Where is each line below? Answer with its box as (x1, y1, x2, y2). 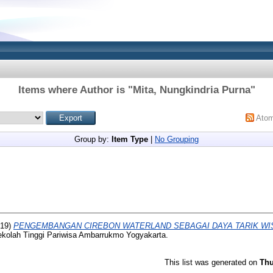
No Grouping (155, 135, 199, 144)
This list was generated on (165, 257, 260, 267)
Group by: (74, 135, 112, 144)
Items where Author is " (18, 84, 133, 96)
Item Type (112, 135, 148, 144)
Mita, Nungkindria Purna (132, 84, 250, 96)
